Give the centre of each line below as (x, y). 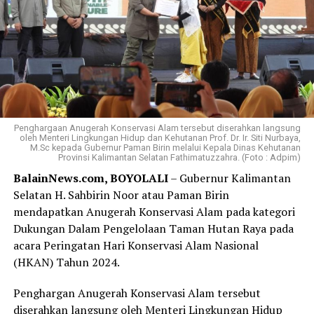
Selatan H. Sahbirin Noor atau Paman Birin (121, 195)
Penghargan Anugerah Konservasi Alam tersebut (137, 293)
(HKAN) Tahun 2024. (66, 262)
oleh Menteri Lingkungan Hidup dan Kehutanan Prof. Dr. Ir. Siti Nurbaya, (161, 138)
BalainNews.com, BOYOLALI (90, 178)
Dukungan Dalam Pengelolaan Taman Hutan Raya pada (153, 229)
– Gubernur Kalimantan (229, 178)
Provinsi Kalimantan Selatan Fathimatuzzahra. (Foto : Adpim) (180, 158)
